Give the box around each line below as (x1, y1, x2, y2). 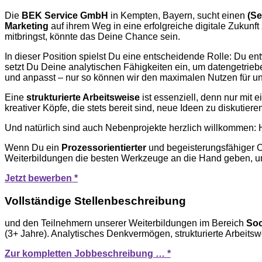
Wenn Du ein (5, 142, 61, 153)
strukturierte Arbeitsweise (26, 92, 140, 102)
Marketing (5, 20, 49, 31)
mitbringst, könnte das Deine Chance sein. (5, 31, 180, 42)
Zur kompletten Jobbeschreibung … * (5, 249, 171, 259)
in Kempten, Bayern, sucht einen (108, 10, 247, 20)
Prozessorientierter (61, 142, 146, 153)
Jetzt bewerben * (5, 173, 78, 183)
